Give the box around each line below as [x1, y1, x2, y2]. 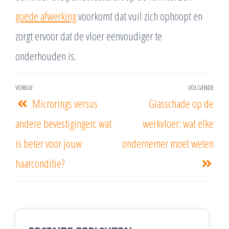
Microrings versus [32, 96, 98, 111]
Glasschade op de [149, 96, 214, 111]
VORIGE [15, 83, 33, 93]
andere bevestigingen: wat [15, 116, 111, 131]
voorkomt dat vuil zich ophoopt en [76, 8, 202, 24]
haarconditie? [15, 155, 64, 171]
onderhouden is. [15, 48, 76, 64]
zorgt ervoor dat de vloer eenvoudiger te [15, 28, 162, 44]
